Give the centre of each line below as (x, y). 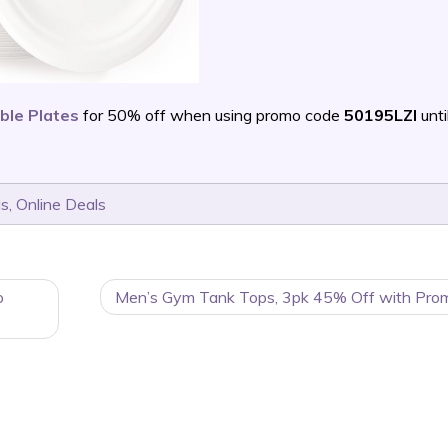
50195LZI (380, 115)
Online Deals (61, 204)
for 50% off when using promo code (211, 115)
